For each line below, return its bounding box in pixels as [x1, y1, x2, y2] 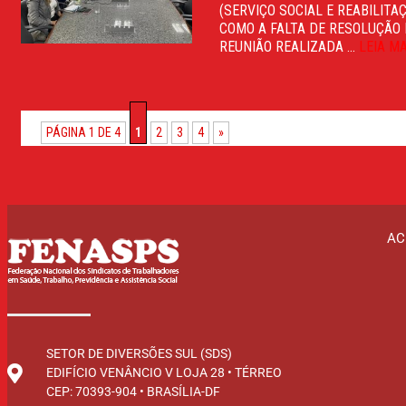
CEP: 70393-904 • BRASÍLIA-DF [45, 384, 220, 399]
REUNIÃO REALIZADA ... [219, 37, 360, 55]
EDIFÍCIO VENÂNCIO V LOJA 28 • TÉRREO [45, 365, 282, 380]
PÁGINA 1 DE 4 [46, 124, 121, 140]
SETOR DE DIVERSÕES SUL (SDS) [45, 346, 232, 361]
